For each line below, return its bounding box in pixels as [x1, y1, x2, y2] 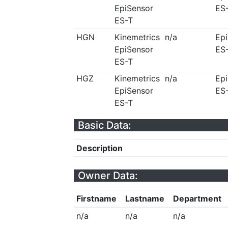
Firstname [76, 193, 117, 204]
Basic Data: [78, 119, 131, 131]
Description [76, 143, 123, 153]
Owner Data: [78, 169, 138, 182]
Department [173, 193, 221, 204]
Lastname [125, 193, 164, 204]
